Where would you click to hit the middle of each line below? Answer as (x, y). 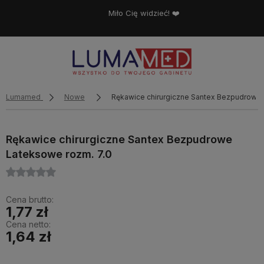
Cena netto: (28, 224)
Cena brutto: (30, 199)
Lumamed (23, 97)
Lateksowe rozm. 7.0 (59, 154)
